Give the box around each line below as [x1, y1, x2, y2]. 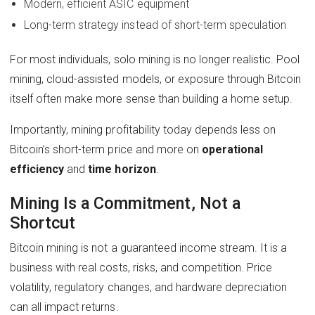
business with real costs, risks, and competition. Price [10, 260, 273, 274]
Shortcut [10, 212, 76, 233]
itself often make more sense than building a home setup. [10, 91, 293, 105]
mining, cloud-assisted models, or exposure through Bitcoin [10, 72, 302, 86]
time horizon [88, 162, 156, 176]
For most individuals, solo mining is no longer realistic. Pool [10, 52, 300, 66]
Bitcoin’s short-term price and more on [10, 142, 202, 156]
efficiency [10, 162, 65, 176]
